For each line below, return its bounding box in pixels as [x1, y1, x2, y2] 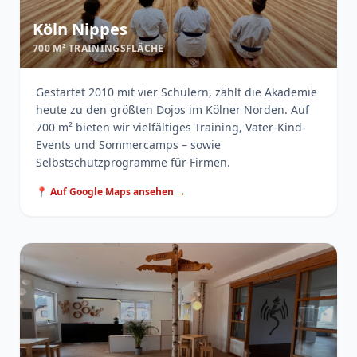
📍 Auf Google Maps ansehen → [36, 185, 186, 198]
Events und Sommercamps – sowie [36, 137, 221, 152]
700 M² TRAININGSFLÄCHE [33, 41, 164, 55]
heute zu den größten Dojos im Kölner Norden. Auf [36, 102, 309, 117]
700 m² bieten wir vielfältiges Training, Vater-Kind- [36, 120, 306, 135]
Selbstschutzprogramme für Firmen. [36, 155, 230, 170]
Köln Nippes [33, 18, 127, 40]
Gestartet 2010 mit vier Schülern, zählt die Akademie [36, 84, 317, 100]
